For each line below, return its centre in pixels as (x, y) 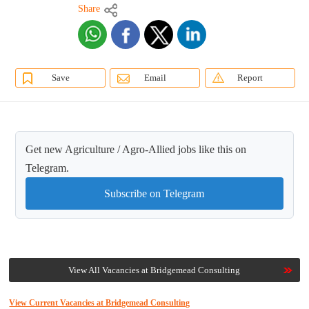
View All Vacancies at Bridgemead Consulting (154, 270)
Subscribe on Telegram (154, 194)
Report (250, 78)
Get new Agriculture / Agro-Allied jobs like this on (136, 150)
